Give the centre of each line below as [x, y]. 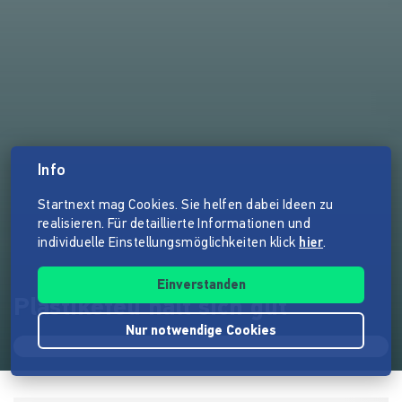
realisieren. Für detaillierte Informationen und [175, 225]
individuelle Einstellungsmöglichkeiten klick [169, 244]
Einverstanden [201, 286]
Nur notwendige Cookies [201, 332]
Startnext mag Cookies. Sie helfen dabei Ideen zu [186, 206]
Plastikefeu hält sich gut [150, 309]
